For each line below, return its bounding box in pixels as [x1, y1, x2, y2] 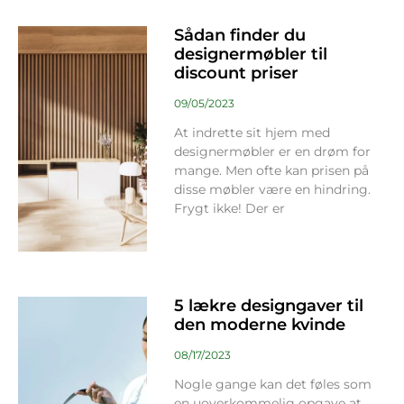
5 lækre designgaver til [173, 295, 363, 316]
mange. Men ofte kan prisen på [173, 162, 369, 179]
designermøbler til [173, 44, 327, 65]
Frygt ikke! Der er [173, 200, 285, 217]
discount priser [173, 63, 298, 84]
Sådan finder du [173, 25, 306, 46]
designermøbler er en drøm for [173, 143, 371, 161]
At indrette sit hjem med [173, 124, 330, 142]
